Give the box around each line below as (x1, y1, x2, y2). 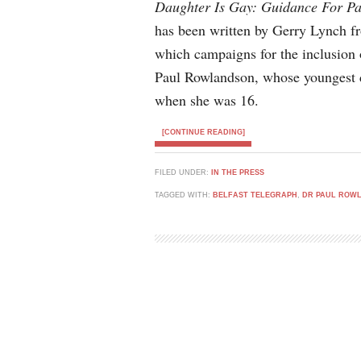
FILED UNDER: (155, 168, 211, 176)
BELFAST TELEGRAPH (213, 191, 297, 199)
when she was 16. (155, 90, 259, 110)
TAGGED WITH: (155, 191, 213, 199)
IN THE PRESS (211, 168, 264, 176)
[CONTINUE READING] (161, 128, 245, 136)
